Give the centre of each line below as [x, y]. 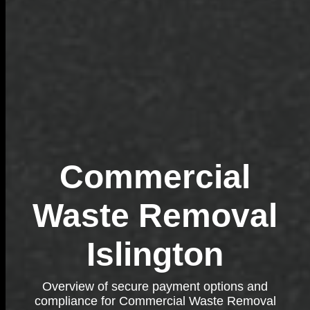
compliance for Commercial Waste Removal [155, 301]
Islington [155, 254]
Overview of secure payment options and [155, 286]
